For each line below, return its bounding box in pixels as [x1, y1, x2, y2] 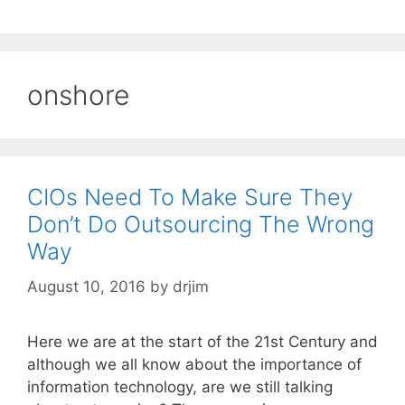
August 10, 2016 [27, 277, 146, 296]
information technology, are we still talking [27, 377, 333, 396]
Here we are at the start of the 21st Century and [27, 332, 378, 351]
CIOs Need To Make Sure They [27, 184, 353, 212]
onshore [27, 79, 129, 112]
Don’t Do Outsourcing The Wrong [27, 211, 374, 239]
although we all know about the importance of [27, 354, 362, 373]
